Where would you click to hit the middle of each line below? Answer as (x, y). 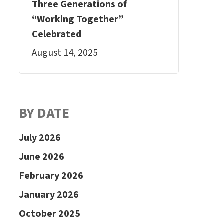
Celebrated (56, 34)
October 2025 (49, 214)
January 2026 (49, 195)
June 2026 (41, 157)
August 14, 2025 (65, 53)
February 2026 (51, 176)
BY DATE (44, 113)
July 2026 (40, 138)
